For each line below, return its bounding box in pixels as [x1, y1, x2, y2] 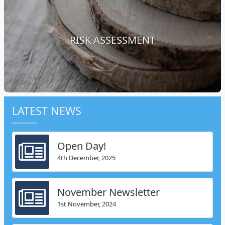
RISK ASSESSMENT [70, 33, 155, 47]
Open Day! [57, 139, 106, 153]
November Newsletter [57, 185, 160, 199]
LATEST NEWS [12, 103, 81, 118]
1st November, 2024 [57, 199, 116, 209]
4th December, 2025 [57, 153, 116, 163]
